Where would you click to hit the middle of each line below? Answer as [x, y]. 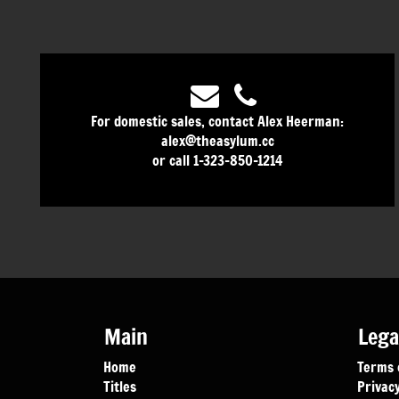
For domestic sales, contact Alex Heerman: [217, 121]
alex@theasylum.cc [217, 140]
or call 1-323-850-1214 [217, 160]
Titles [120, 386]
